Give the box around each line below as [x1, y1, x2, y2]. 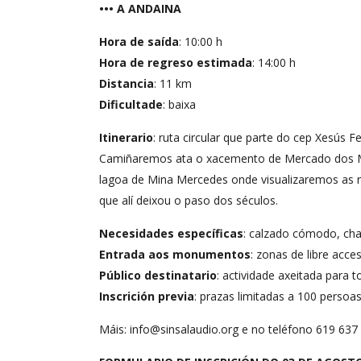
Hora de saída [99, 33, 179, 49]
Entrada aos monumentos [99, 246, 251, 262]
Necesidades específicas [99, 225, 243, 241]
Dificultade [99, 96, 163, 112]
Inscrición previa [99, 288, 194, 304]
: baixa [163, 96, 196, 112]
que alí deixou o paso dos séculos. [99, 192, 278, 208]
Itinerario [99, 129, 153, 145]
